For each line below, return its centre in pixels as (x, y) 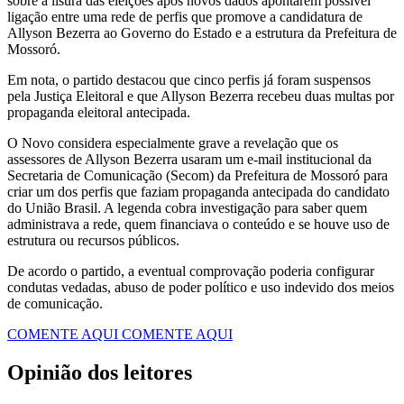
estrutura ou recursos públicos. (93, 241)
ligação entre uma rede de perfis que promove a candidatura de (185, 17)
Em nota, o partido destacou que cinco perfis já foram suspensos (189, 80)
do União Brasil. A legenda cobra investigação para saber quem (187, 208)
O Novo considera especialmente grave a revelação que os (173, 143)
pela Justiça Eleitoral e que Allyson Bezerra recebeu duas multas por (201, 96)
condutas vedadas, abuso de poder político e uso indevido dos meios (201, 288)
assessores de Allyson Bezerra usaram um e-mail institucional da (189, 160)
